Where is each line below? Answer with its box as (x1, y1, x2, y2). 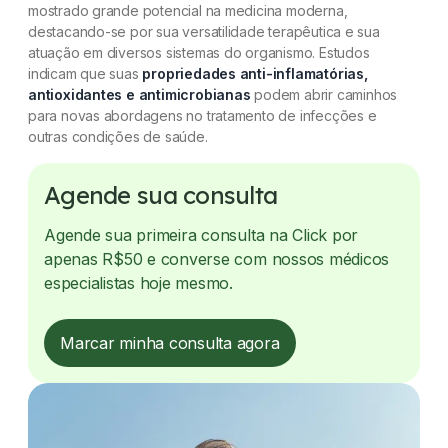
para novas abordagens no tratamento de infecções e (28, 107, 377, 125)
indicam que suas (28, 65, 143, 83)
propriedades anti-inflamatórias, (142, 65, 368, 83)
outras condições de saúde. (28, 128, 208, 146)
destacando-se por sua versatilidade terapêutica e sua (28, 23, 380, 41)
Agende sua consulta (44, 180, 278, 211)
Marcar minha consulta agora (60, 333, 280, 354)
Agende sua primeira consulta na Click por (44, 225, 359, 246)
